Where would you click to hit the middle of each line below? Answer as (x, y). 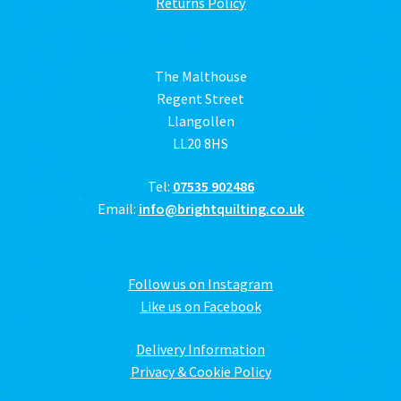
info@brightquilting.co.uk (221, 208)
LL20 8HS (200, 144)
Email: (118, 208)
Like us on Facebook (200, 307)
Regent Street (200, 99)
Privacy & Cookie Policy (200, 371)
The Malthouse (200, 77)
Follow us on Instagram (200, 284)
